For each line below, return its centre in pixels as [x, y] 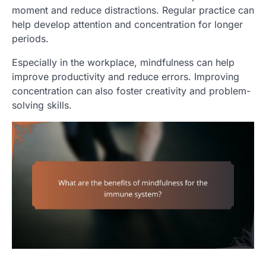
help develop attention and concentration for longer [127, 24]
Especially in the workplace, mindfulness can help [123, 62]
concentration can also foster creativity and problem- [131, 91]
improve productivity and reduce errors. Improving [126, 76]
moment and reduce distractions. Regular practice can [133, 10]
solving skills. [42, 105]
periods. [30, 38]
